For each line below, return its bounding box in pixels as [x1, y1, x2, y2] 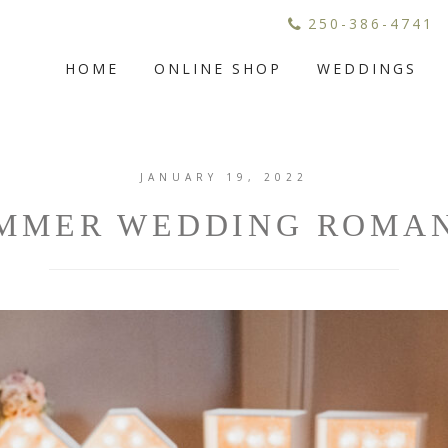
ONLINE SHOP [154, 59, 283, 78]
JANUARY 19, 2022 [140, 170, 308, 184]
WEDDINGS [317, 59, 418, 78]
